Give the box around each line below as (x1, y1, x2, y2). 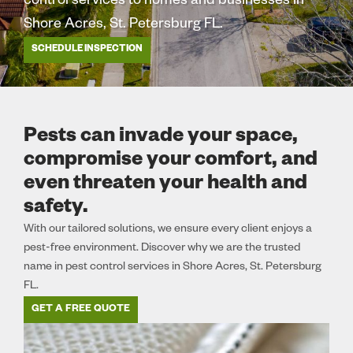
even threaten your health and (24, 174, 307, 196)
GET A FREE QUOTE (32, 304, 130, 315)
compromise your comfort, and (24, 150, 318, 173)
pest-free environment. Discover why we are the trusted (24, 243, 300, 255)
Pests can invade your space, (24, 127, 298, 149)
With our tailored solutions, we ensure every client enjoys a (24, 224, 312, 236)
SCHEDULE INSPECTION (32, 45, 143, 55)
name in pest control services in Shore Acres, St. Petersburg (24, 262, 321, 274)
